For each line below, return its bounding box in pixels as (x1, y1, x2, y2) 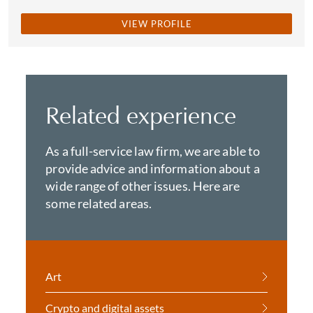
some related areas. (45, 196, 152, 211)
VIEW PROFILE (121, 18, 192, 29)
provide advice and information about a (45, 161, 260, 176)
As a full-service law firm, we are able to (45, 143, 261, 159)
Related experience (45, 101, 237, 130)
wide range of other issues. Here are (45, 178, 240, 194)
